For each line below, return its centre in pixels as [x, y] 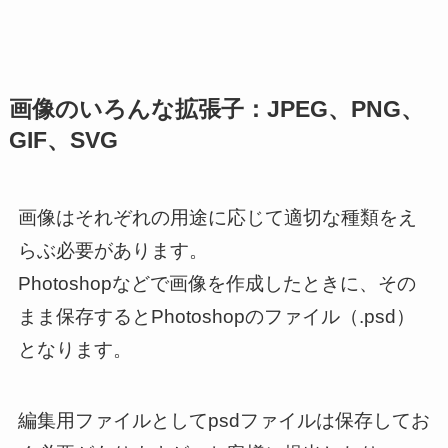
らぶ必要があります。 [112, 251]
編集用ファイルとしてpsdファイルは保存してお [223, 421]
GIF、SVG [63, 141]
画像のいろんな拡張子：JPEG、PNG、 [216, 110]
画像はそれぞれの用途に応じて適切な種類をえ [217, 218]
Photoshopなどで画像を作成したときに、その [216, 284]
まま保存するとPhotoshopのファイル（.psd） [216, 317]
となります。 [74, 350]
